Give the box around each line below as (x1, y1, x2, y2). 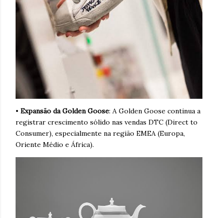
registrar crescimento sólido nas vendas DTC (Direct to (16, 117, 198, 127)
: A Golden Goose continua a (109, 106, 200, 115)
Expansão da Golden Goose (20, 106, 109, 115)
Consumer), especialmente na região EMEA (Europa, (16, 128, 185, 138)
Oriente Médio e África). (16, 140, 94, 149)
